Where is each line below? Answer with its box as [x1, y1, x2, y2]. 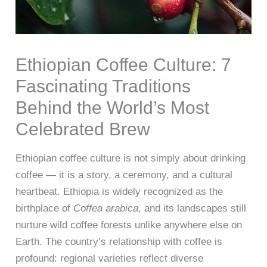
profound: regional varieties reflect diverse [15, 253, 204, 265]
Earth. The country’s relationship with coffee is [15, 236, 223, 248]
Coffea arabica [73, 203, 139, 215]
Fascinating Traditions [15, 76, 191, 97]
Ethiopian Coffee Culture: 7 [15, 55, 232, 75]
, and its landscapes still [138, 203, 247, 215]
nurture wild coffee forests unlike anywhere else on [15, 219, 243, 231]
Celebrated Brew [15, 119, 151, 139]
